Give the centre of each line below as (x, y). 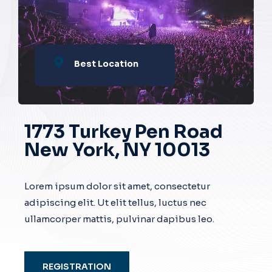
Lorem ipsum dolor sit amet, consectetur (117, 186)
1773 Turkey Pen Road (124, 132)
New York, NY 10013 (117, 150)
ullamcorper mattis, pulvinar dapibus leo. (119, 219)
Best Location (106, 64)
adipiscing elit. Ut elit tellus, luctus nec (115, 203)
